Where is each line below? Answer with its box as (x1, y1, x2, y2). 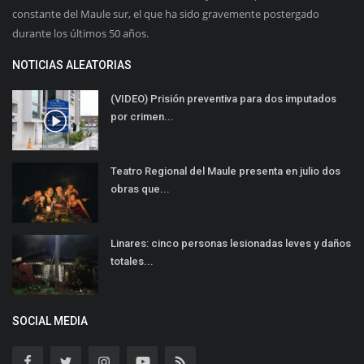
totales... (110, 255, 154, 268)
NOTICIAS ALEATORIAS (12, 58, 132, 72)
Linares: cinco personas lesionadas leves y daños (110, 237, 351, 250)
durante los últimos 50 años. (12, 26, 149, 41)
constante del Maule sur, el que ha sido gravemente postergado (12, 6, 319, 22)
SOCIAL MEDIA (12, 314, 88, 328)
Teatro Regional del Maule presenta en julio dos (110, 165, 340, 178)
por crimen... (110, 110, 174, 123)
